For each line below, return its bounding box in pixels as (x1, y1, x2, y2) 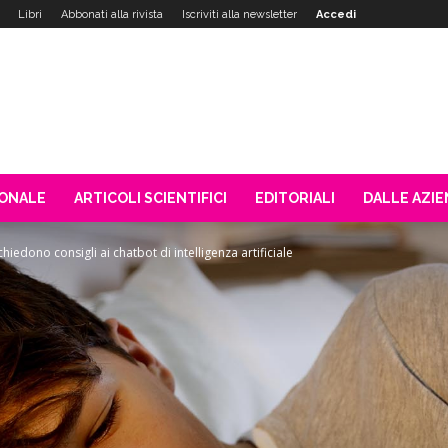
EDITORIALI (255, 190, 335, 206)
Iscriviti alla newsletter (182, 8, 297, 21)
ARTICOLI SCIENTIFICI (74, 190, 227, 206)
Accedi (316, 8, 356, 21)
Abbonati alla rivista (61, 8, 163, 21)
